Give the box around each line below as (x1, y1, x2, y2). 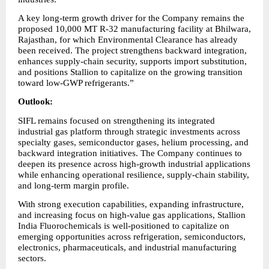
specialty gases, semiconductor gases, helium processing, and (18, 137, 249, 147)
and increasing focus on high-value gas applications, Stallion (18, 210, 246, 220)
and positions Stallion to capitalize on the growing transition (18, 67, 243, 77)
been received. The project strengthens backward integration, (18, 45, 247, 55)
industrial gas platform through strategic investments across (18, 126, 240, 136)
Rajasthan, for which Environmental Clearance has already (18, 34, 238, 44)
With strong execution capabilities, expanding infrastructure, (18, 199, 244, 209)
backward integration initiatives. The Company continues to (18, 148, 242, 158)
